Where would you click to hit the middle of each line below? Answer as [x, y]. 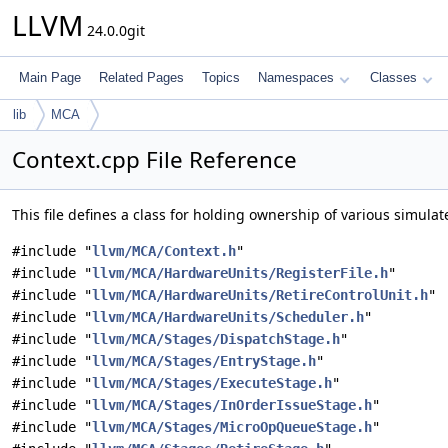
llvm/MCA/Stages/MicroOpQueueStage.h [232, 427]
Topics [221, 77]
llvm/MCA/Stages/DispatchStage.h [216, 339]
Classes [393, 77]
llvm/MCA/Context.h [164, 251]
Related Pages [141, 77]
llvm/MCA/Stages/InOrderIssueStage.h [232, 405]
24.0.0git [114, 30]
